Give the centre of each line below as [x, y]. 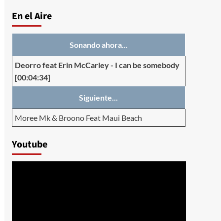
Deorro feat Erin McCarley [62, 65]
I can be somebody [147, 65]
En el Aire [32, 17]
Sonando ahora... [98, 45]
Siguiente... [99, 98]
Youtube [29, 145]
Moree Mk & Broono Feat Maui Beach [78, 118]
